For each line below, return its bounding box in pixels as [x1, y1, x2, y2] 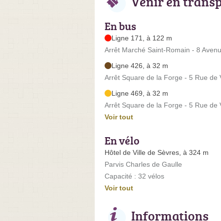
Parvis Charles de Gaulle [105, 160, 182, 168]
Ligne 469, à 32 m [111, 89, 168, 97]
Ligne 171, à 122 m [111, 34, 172, 42]
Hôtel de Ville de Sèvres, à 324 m [105, 148, 209, 156]
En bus [105, 18, 136, 34]
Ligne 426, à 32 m [111, 61, 168, 70]
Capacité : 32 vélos [105, 172, 164, 180]
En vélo [105, 132, 140, 148]
